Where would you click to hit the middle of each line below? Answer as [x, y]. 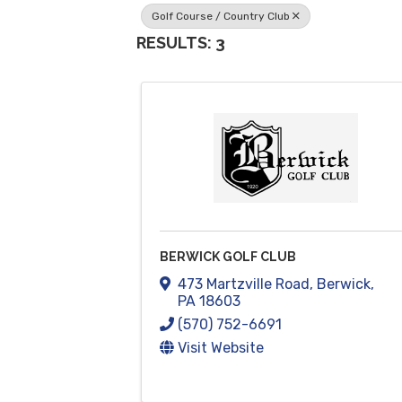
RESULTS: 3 [181, 43]
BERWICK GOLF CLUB [228, 257]
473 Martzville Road [244, 284]
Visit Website [221, 347]
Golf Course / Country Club [221, 16]
